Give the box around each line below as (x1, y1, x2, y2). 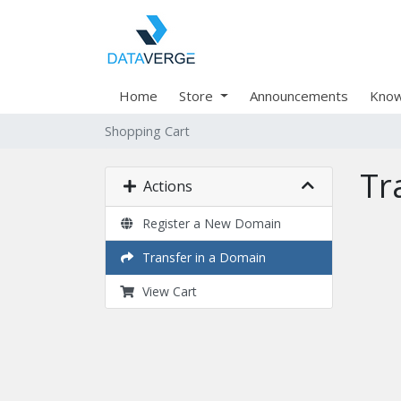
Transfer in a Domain (134, 249, 266, 266)
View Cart (134, 283, 197, 300)
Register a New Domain (134, 215, 281, 232)
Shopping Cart (105, 123, 190, 140)
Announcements (249, 87, 348, 105)
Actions (136, 176, 192, 196)
